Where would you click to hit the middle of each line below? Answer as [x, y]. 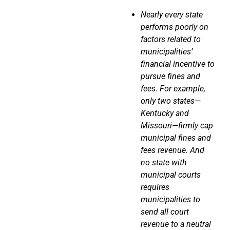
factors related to [171, 39]
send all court [165, 212]
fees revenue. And [172, 150]
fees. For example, [173, 88]
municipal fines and [176, 138]
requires [155, 187]
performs [158, 27]
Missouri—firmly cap [177, 125]
